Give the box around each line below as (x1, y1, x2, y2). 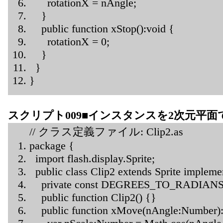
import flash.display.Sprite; (29, 152, 155, 165)
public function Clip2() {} (29, 191, 156, 204)
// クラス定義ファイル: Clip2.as (29, 125, 183, 138)
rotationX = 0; (29, 35, 110, 48)
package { (29, 139, 74, 152)
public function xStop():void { (29, 22, 174, 35)
